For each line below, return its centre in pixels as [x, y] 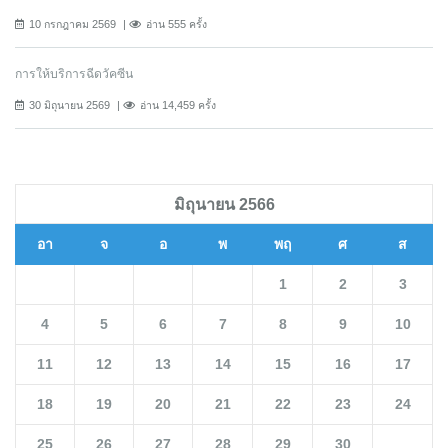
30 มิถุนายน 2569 [69, 105]
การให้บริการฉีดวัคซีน [74, 74]
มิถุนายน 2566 [224, 204]
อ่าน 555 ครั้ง [176, 24]
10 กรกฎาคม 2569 [72, 24]
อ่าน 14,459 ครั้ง [178, 105]
